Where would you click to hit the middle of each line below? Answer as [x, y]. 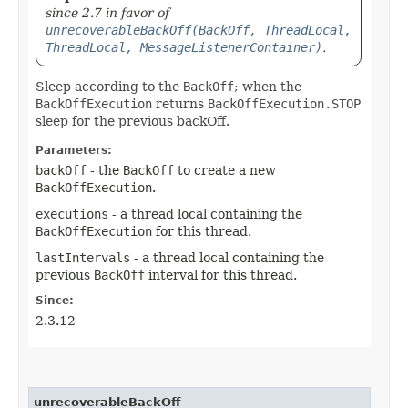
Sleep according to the [109, 86]
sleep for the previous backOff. [133, 121]
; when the [268, 86]
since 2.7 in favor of [107, 12]
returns [180, 103]
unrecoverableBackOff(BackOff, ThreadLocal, [199, 30]
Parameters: [74, 150]
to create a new [225, 170]
